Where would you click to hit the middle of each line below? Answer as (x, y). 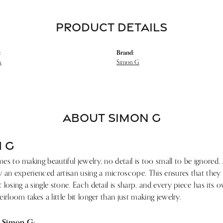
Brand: (125, 52)
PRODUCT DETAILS (111, 27)
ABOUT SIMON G (111, 117)
